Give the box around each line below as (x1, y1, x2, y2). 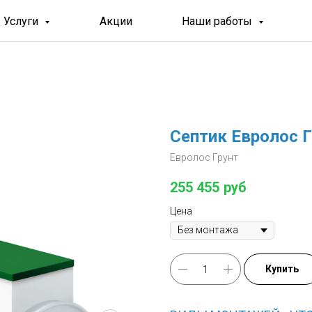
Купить (265, 263, 299, 275)
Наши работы (182, 15, 256, 28)
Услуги (3, 15, 42, 28)
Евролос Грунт (170, 152, 238, 163)
